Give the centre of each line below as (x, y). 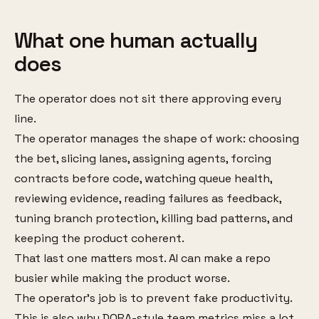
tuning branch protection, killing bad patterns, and (153, 219)
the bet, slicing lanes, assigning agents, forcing (143, 159)
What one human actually (136, 41)
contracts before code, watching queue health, (143, 179)
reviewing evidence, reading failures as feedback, (148, 199)
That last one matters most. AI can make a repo (142, 258)
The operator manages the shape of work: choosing (157, 139)
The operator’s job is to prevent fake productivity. (153, 298)
